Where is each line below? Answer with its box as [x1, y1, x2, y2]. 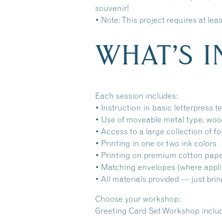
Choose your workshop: [95, 194, 181, 204]
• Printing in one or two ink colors [95, 138, 217, 148]
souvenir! [95, 3, 129, 13]
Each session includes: [95, 91, 178, 101]
